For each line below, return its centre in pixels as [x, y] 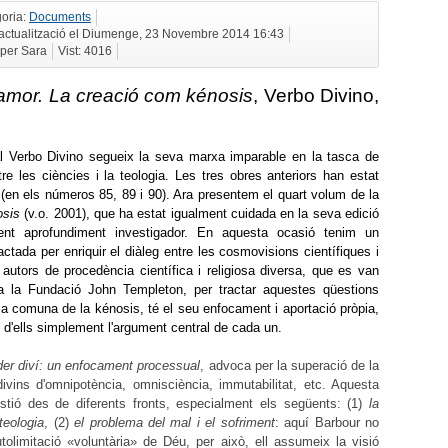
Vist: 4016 [85, 50]
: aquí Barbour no [327, 423]
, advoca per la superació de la [290, 366]
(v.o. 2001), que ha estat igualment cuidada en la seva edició [199, 214]
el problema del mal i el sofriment [174, 423]
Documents [60, 16]
